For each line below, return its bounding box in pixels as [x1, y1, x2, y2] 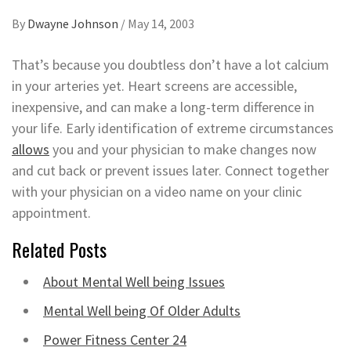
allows [12, 140, 49, 158]
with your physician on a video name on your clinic [12, 183, 302, 201]
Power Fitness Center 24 [43, 331, 186, 349]
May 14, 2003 [128, 16, 194, 31]
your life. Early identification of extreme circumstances [12, 119, 334, 137]
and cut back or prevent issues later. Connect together [12, 161, 329, 179]
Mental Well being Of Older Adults [43, 302, 241, 320]
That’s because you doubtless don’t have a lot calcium [12, 56, 329, 74]
